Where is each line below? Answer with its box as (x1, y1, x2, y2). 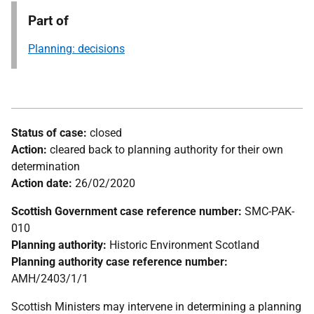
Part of (28, 13, 69, 29)
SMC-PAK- (242, 205, 294, 218)
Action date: (11, 177, 72, 190)
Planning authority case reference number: (11, 255, 228, 268)
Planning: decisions (28, 42, 125, 55)
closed (87, 126, 122, 139)
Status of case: (11, 126, 87, 139)
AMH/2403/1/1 (11, 272, 88, 285)
